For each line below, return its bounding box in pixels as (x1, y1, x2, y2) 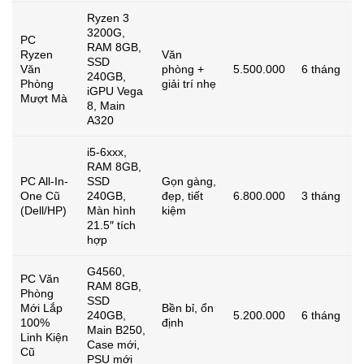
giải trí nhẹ (162, 76, 216, 90)
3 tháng (301, 188, 340, 202)
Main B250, (87, 323, 145, 336)
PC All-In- (20, 174, 68, 188)
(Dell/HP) (20, 203, 67, 217)
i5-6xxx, (87, 145, 127, 158)
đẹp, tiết (162, 188, 203, 202)
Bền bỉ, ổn (162, 301, 214, 314)
